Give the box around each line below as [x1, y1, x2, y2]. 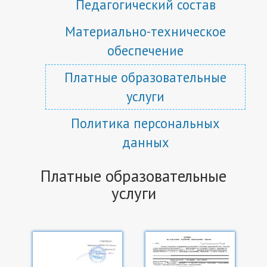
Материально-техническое [65, 22, 226, 40]
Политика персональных [71, 114, 220, 132]
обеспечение [107, 41, 184, 59]
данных [122, 133, 169, 151]
